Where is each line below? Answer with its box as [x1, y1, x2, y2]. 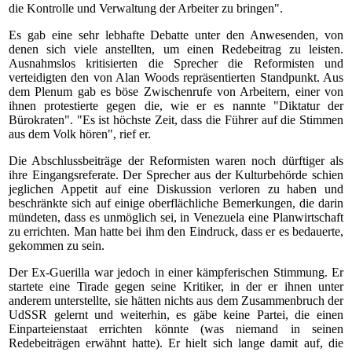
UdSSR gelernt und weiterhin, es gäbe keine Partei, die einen [9, 308, 343, 321]
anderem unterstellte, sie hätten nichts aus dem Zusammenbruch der [9, 294, 343, 307]
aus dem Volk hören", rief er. [9, 127, 151, 141]
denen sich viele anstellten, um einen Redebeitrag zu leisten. [9, 42, 343, 56]
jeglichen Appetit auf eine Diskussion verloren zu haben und [9, 182, 343, 196]
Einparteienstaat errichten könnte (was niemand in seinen [9, 322, 343, 335]
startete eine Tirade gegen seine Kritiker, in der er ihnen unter [9, 280, 343, 293]
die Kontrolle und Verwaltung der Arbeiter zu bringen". [9, 2, 283, 15]
